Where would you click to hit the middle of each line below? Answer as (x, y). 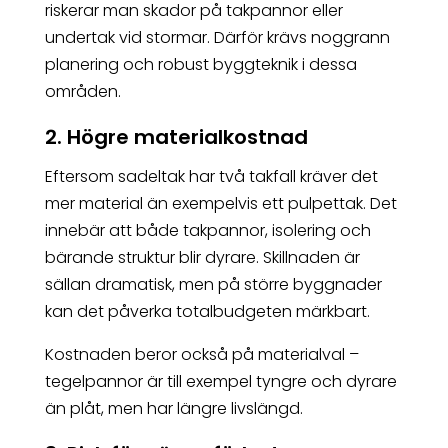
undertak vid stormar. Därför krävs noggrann (217, 38)
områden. (82, 92)
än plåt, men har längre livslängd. (173, 409)
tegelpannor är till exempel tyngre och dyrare (220, 382)
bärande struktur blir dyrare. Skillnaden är (202, 258)
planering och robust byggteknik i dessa (200, 65)
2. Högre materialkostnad (176, 137)
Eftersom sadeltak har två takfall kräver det (211, 177)
